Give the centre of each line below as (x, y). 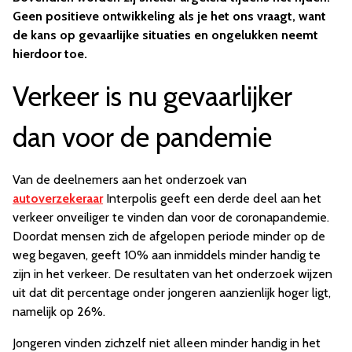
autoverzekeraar (58, 199)
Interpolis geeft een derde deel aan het (212, 199)
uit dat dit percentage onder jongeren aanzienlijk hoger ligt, (172, 293)
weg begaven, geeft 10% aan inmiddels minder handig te (167, 255)
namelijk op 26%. (59, 312)
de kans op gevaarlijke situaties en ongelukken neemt (165, 35)
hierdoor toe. (50, 54)
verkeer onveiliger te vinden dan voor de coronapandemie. (171, 218)
